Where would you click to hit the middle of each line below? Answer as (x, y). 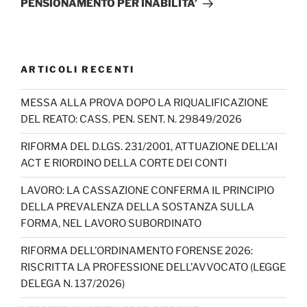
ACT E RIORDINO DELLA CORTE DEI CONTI (124, 163)
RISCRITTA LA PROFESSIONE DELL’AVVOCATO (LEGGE (153, 268)
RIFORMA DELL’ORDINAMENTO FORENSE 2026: (137, 251)
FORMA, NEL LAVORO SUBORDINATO (111, 224)
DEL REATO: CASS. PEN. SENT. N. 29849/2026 (131, 120)
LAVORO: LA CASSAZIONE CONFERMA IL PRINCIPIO (147, 191)
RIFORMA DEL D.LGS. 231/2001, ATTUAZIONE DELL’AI (149, 147)
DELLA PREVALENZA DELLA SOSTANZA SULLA (137, 207)
